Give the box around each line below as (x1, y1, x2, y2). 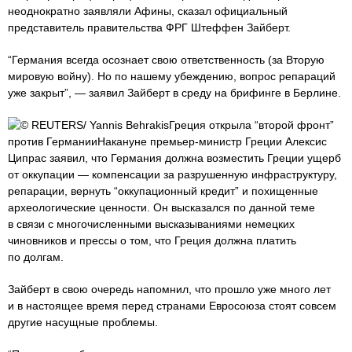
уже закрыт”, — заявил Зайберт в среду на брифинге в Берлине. (8, 86, 341, 99)
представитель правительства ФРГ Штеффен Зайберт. (8, 21, 291, 34)
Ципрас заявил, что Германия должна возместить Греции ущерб (8, 152, 341, 164)
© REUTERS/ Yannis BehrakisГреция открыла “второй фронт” (20, 119, 334, 131)
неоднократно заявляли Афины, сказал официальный (8, 5, 288, 17)
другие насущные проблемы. (8, 316, 158, 328)
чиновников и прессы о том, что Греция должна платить (8, 234, 296, 247)
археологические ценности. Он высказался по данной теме (8, 201, 315, 214)
